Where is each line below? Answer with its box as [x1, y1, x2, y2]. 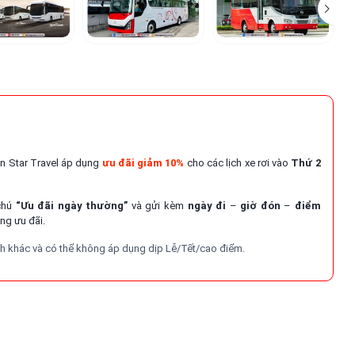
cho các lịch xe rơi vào [184, 157, 292, 170]
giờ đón [240, 200, 281, 212]
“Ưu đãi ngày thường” [15, 200, 128, 212]
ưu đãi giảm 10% [101, 157, 185, 170]
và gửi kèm [128, 200, 188, 212]
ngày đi [187, 200, 227, 212]
